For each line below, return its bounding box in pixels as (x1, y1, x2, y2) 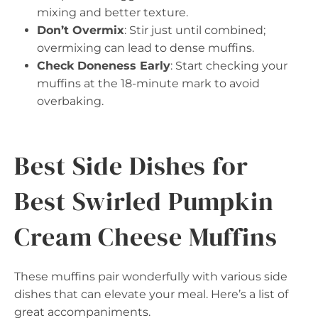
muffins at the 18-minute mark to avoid (37, 76, 260, 90)
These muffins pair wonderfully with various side (14, 269, 287, 283)
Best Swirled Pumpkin (14, 183, 274, 219)
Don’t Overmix (37, 23, 124, 37)
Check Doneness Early (37, 58, 170, 72)
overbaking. (37, 94, 104, 108)
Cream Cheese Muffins (14, 219, 278, 254)
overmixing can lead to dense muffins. (37, 40, 254, 55)
